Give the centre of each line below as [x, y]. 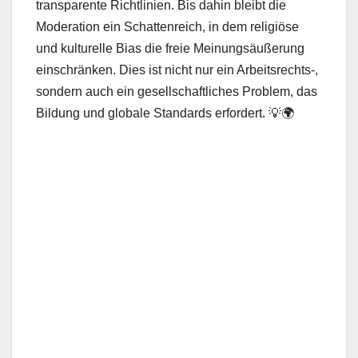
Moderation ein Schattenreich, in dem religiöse [167, 27]
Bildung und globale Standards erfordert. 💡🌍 [165, 113]
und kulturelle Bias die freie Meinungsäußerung [170, 49]
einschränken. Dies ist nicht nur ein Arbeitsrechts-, [177, 70]
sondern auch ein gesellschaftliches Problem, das [177, 92]
